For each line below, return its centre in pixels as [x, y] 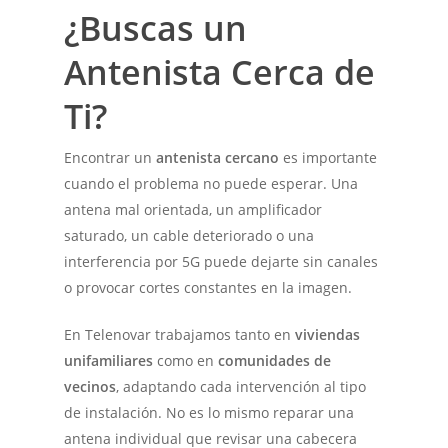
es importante [328, 157]
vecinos [90, 386]
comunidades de [275, 360]
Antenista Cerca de [220, 71]
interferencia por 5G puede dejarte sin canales [221, 261]
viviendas [328, 334]
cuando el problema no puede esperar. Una [211, 183]
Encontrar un [110, 157]
